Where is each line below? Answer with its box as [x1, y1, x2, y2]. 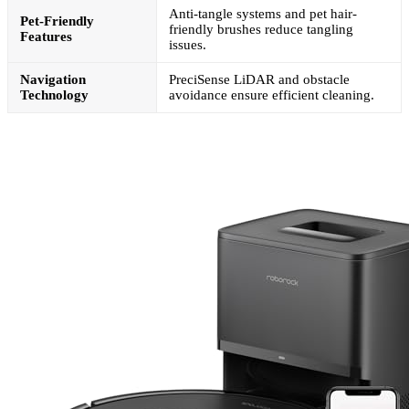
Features [20, 28, 72, 44]
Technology [20, 87, 89, 102]
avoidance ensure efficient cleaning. [169, 87, 374, 102]
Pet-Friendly [20, 13, 94, 28]
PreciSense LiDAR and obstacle [169, 71, 350, 87]
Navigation [20, 71, 86, 87]
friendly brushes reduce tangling [169, 21, 353, 37]
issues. [169, 37, 206, 52]
